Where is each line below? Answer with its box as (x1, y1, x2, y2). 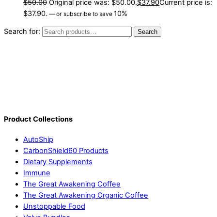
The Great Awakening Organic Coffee (23, 191, 148, 200)
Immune (23, 169, 50, 178)
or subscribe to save (55, 10, 114, 17)
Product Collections (4, 114, 73, 124)
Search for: (4, 27, 40, 36)
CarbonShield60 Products (23, 146, 108, 155)
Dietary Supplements (23, 157, 93, 167)
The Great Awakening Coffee (23, 180, 121, 189)
